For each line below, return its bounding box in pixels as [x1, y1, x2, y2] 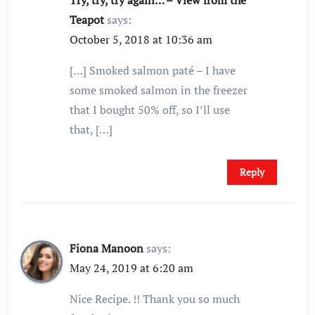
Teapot [70, 12, 105, 28]
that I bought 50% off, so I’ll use [70, 102, 231, 118]
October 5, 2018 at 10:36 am [70, 32, 213, 48]
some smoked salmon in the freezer [70, 82, 248, 98]
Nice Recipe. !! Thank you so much [70, 291, 240, 307]
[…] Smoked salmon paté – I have [70, 63, 236, 79]
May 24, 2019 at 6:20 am [70, 260, 194, 276]
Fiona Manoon [70, 240, 144, 257]
